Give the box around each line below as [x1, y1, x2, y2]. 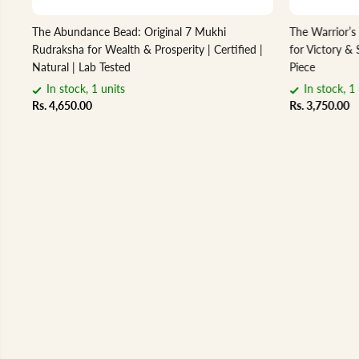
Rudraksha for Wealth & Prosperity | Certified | [31, 42, 263, 57]
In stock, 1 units [46, 82, 125, 96]
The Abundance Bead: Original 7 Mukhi [31, 25, 226, 39]
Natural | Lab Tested [31, 60, 131, 75]
